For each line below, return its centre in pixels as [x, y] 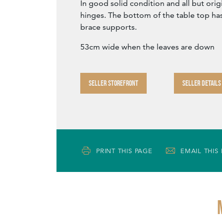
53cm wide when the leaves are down [147, 47]
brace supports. [109, 27]
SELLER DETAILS [202, 83]
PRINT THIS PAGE [124, 151]
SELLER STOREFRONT [113, 83]
